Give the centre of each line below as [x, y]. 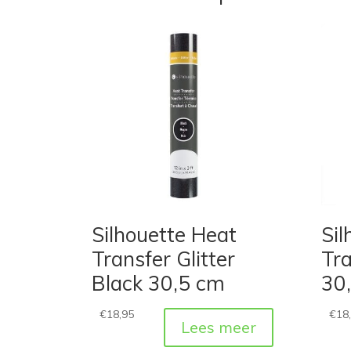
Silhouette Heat [164, 235]
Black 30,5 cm [158, 284]
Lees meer [218, 327]
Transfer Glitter [163, 259]
